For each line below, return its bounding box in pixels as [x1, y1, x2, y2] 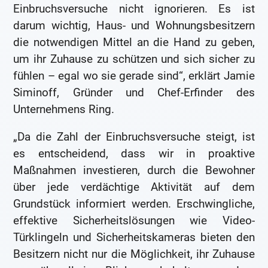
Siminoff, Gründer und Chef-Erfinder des [13, 86, 255, 100]
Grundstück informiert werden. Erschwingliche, [13, 196, 255, 211]
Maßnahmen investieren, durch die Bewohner [13, 163, 255, 177]
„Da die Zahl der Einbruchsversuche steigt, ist [13, 129, 255, 144]
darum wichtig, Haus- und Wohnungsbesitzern [13, 19, 255, 33]
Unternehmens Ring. [13, 102, 115, 117]
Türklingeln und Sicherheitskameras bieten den [13, 230, 255, 244]
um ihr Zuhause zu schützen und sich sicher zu [13, 52, 255, 66]
